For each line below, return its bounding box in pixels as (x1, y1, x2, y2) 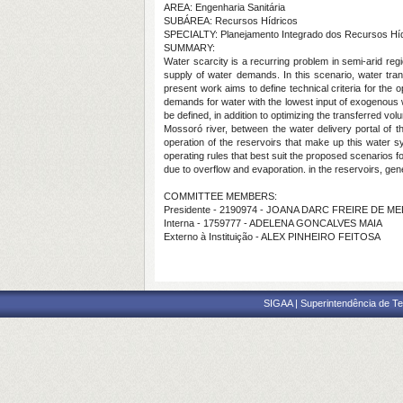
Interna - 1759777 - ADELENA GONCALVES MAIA (164, 218, 382, 228)
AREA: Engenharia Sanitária (164, 2, 285, 13)
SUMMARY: (164, 42, 215, 53)
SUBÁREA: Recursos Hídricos (164, 15, 298, 26)
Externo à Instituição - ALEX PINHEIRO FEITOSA (164, 231, 381, 242)
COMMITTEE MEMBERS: (164, 191, 277, 201)
